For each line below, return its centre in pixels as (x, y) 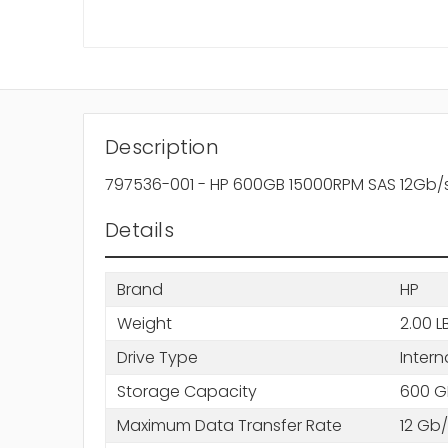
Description (162, 147)
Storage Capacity (186, 391)
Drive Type (157, 357)
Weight (144, 323)
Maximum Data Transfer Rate (229, 425)
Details (139, 230)
